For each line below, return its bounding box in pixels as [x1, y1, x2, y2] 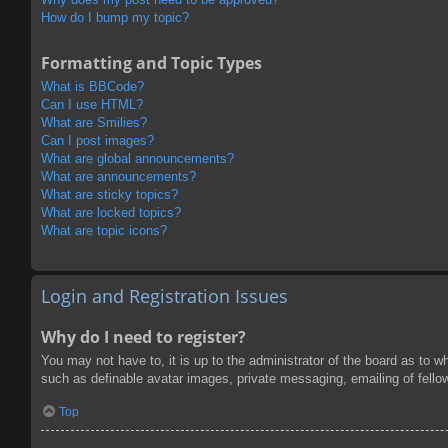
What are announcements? [41, 168, 196, 184]
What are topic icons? [41, 222, 167, 238]
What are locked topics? [41, 204, 181, 220]
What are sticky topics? [41, 186, 178, 202]
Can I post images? [41, 132, 154, 148]
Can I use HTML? [41, 96, 143, 112]
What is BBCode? [41, 78, 144, 94]
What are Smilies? [41, 114, 147, 130]
